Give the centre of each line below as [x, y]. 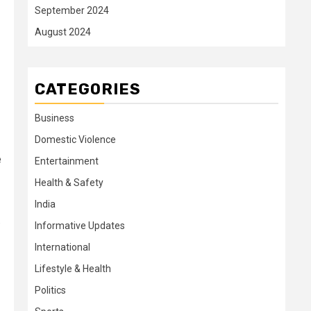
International [62, 247]
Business [54, 118]
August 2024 [63, 32]
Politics [50, 290]
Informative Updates [80, 226]
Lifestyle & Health [73, 269]
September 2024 [72, 10]
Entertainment [67, 161]
